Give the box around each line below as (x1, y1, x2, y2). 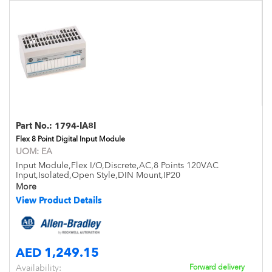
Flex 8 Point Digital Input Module (16, 135, 125, 143)
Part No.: (16, 121, 55, 131)
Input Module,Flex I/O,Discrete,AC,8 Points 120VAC (16, 160, 219, 170)
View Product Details (16, 195, 102, 205)
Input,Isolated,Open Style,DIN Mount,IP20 (16, 170, 180, 180)
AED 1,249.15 (16, 245, 99, 260)
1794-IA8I (55, 121, 96, 131)
